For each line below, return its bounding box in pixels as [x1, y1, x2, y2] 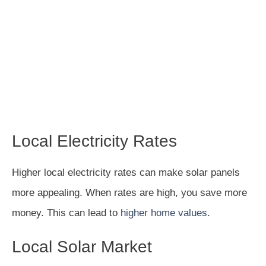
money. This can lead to [12, 207, 121, 218]
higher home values [121, 207, 207, 218]
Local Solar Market [12, 237, 152, 256]
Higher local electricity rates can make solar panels [12, 166, 240, 178]
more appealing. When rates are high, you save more [12, 186, 247, 198]
